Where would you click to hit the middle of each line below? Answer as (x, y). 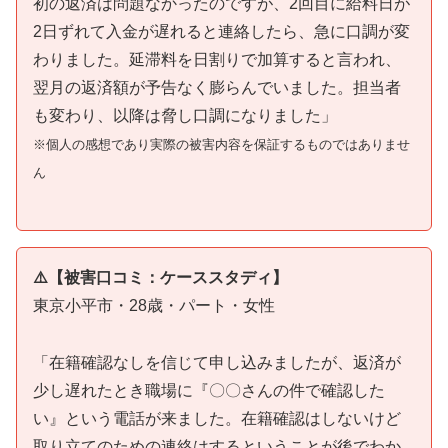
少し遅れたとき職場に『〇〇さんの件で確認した (209, 391)
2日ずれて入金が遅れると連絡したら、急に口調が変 (221, 31)
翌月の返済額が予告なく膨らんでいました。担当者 (217, 87)
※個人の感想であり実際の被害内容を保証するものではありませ (221, 144)
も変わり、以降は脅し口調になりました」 (185, 115)
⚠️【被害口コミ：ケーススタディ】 (160, 278)
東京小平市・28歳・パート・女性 (154, 306)
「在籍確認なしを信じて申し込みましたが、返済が (217, 363)
